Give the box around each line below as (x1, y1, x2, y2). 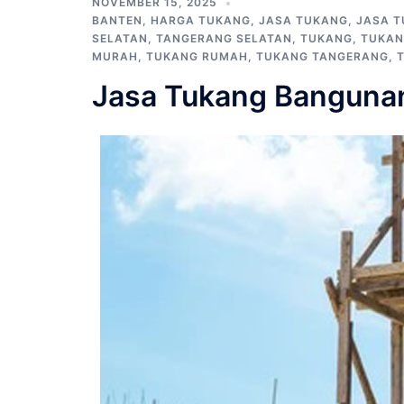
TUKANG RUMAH (146, 49, 248, 63)
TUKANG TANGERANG (256, 49, 389, 63)
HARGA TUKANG (151, 13, 251, 27)
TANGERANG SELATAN (156, 31, 292, 45)
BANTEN (92, 13, 142, 27)
